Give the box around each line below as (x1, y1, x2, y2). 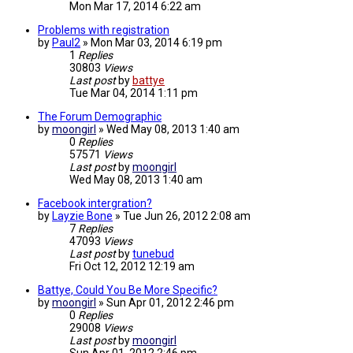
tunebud (132, 247, 174, 261)
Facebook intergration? (38, 197, 152, 210)
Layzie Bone (52, 210, 113, 223)
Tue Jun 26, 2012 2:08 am (123, 210, 251, 223)
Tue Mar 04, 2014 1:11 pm (69, 87, 198, 100)
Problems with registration (38, 24, 169, 37)
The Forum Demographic (38, 110, 162, 124)
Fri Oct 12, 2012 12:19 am (69, 260, 195, 273)
